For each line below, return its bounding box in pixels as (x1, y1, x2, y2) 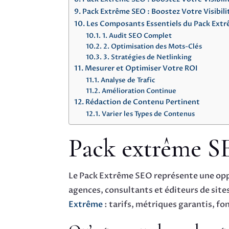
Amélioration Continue (101, 86, 176, 96)
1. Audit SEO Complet (102, 31, 172, 41)
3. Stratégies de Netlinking (103, 53, 192, 62)
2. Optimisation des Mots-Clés (103, 42, 202, 52)
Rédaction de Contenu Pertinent (85, 97, 200, 107)
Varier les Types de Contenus (101, 109, 195, 119)
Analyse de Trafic (100, 76, 155, 85)
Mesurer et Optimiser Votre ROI (85, 63, 198, 74)
